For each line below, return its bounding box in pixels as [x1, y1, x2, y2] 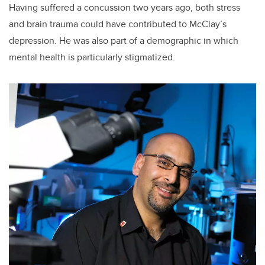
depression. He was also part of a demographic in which [9, 33, 238, 47]
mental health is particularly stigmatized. [9, 50, 177, 64]
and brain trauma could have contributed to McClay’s [9, 17, 227, 31]
